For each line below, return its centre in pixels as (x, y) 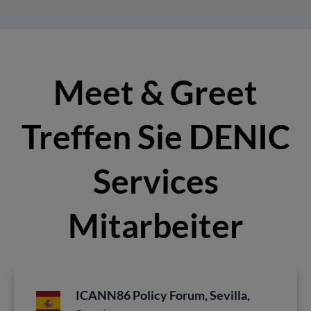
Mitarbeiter (155, 225)
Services (155, 180)
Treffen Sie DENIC (155, 136)
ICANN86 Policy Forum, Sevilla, (163, 295)
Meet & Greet (155, 92)
